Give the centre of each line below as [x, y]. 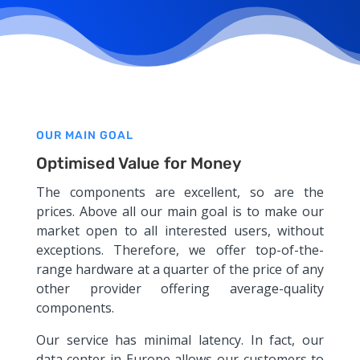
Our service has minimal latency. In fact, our [180, 340]
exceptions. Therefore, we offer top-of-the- [180, 250]
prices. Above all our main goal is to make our [180, 211]
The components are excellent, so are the [180, 192]
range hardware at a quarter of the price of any [180, 269]
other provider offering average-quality [180, 288]
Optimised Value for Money [138, 163]
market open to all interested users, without [180, 230]
